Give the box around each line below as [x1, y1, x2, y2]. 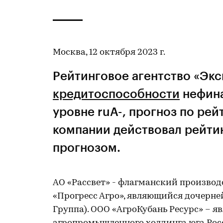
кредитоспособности [53, 86, 180, 101]
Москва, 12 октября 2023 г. [53, 48, 165, 57]
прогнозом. [53, 140, 120, 154]
